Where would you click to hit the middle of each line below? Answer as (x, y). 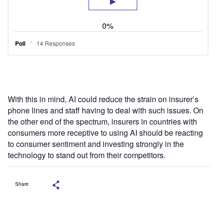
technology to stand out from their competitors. (87, 155)
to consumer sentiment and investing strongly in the (96, 144)
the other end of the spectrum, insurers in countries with (102, 121)
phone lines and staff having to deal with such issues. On (106, 110)
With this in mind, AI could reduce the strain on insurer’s (103, 99)
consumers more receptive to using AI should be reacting (105, 132)
